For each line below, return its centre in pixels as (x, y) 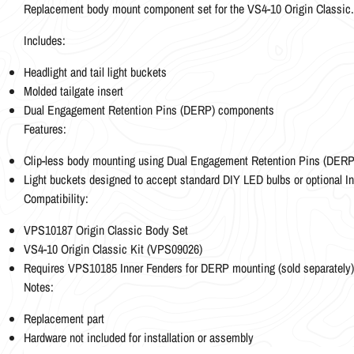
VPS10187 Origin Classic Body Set (106, 230)
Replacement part (64, 318)
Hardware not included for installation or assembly (139, 337)
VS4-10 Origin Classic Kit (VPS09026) (113, 249)
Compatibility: (56, 198)
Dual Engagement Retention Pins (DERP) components (149, 109)
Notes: (39, 286)
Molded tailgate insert (73, 90)
